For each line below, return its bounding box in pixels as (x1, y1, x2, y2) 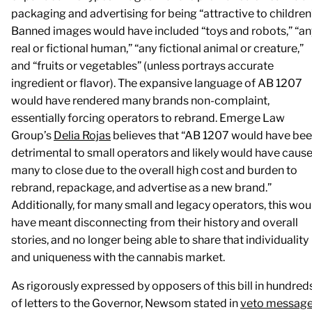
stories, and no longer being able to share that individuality (11, 233, 309, 247)
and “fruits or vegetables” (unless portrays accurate (11, 59, 274, 73)
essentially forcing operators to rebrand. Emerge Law (11, 111, 285, 125)
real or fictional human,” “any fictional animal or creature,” (11, 42, 304, 56)
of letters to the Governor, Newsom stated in (11, 297, 240, 311)
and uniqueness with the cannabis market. (11, 251, 225, 265)
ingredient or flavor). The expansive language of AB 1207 (11, 77, 302, 91)
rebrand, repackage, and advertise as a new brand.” (11, 181, 272, 195)
